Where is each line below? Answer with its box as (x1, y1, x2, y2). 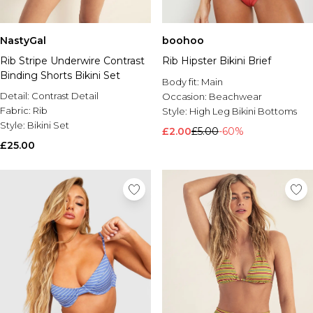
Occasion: (162, 91, 209, 102)
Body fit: (162, 76, 201, 87)
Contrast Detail (31, 90, 99, 101)
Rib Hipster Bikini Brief (162, 54, 271, 67)
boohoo (162, 34, 204, 47)
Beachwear (209, 91, 262, 102)
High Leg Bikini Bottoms (189, 105, 297, 117)
